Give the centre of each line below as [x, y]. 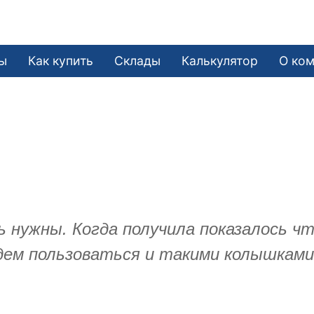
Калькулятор [220, 60]
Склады [138, 60]
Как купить [61, 60]
